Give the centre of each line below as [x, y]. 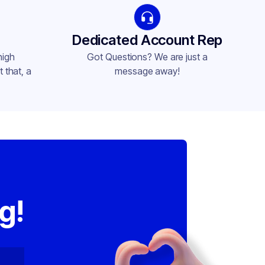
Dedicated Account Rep [147, 40]
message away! [147, 71]
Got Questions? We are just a [147, 57]
